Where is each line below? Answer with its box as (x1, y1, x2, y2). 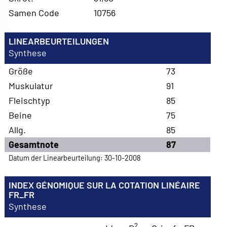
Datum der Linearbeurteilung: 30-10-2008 (9, 154, 141, 163)
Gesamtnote (9, 138, 59, 150)
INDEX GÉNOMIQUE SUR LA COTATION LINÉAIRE (9, 179, 201, 191)
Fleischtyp (9, 94, 51, 106)
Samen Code (9, 7, 60, 18)
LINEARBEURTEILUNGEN (9, 35, 109, 47)
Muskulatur (9, 80, 54, 91)
